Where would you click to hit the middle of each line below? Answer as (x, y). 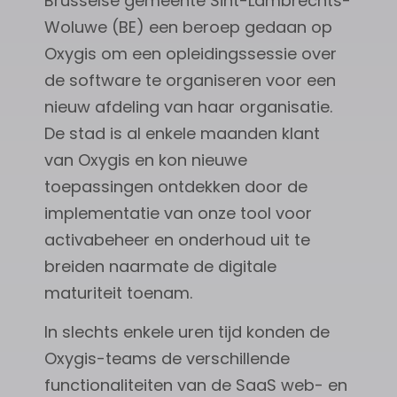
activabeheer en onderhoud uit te (177, 239)
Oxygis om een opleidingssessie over (191, 53)
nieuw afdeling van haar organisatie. (188, 106)
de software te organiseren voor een (190, 80)
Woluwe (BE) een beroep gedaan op (188, 27)
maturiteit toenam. (118, 292)
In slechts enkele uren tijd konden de (187, 332)
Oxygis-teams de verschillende (167, 359)
